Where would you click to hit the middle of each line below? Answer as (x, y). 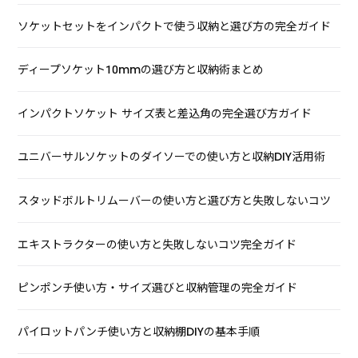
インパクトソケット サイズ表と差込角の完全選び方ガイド (165, 113)
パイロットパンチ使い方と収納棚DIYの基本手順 (139, 331)
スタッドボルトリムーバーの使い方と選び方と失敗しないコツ (175, 201)
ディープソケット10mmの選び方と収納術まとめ (141, 70)
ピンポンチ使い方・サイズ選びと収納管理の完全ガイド (158, 288)
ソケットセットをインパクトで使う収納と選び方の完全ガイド (175, 26)
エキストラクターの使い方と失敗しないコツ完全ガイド (157, 244)
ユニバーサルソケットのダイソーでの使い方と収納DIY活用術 (172, 157)
